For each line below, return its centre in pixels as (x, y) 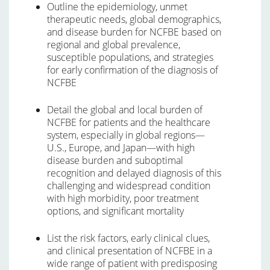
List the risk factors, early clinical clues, (128, 238)
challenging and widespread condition (129, 186)
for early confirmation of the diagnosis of (133, 70)
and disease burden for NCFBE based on (134, 32)
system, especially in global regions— (126, 135)
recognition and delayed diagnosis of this (134, 173)
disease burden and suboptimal (115, 160)
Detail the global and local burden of (125, 110)
